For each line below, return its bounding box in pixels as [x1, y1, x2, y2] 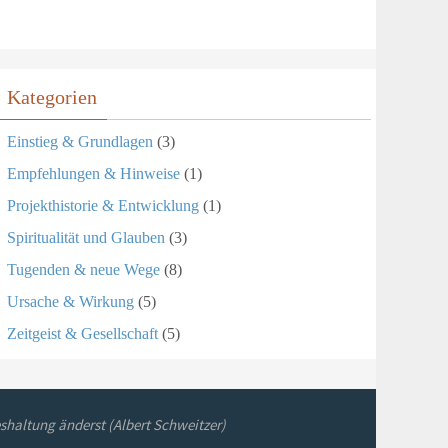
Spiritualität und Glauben [7, 229, 165, 246]
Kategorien [7, 86, 97, 108]
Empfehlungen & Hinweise [7, 165, 180, 182]
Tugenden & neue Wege [7, 261, 160, 278]
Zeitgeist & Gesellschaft [7, 325, 158, 342]
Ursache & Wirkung [7, 293, 134, 310]
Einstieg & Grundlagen [7, 133, 153, 150]
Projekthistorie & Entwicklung [7, 197, 199, 214]
